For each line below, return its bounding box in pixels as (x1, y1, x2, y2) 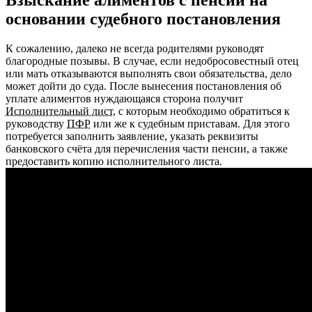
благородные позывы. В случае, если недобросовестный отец (6, 55, 299, 68)
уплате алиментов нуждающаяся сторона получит (6, 93, 243, 105)
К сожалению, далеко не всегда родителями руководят (6, 42, 264, 55)
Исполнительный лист (6, 105, 113, 118)
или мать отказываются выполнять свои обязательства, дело (6, 68, 292, 80)
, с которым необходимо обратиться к (113, 105, 290, 118)
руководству (6, 118, 67, 130)
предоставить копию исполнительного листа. (6, 155, 222, 168)
